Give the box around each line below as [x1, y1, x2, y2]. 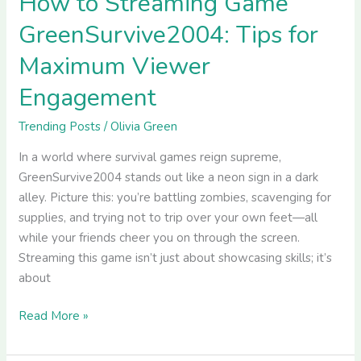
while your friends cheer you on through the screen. [19, 229, 301, 246]
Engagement [19, 81, 157, 114]
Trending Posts [19, 118, 102, 135]
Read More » [19, 308, 89, 325]
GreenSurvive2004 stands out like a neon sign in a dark [19, 168, 319, 185]
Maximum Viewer [19, 49, 211, 83]
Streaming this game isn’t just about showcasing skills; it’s [19, 249, 333, 266]
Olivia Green [110, 118, 178, 135]
